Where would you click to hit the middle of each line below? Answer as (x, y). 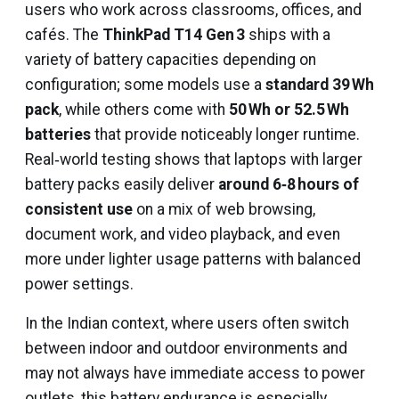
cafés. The (64, 35)
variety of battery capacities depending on (171, 60)
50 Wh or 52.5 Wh (289, 110)
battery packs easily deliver (122, 184)
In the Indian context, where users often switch (187, 323)
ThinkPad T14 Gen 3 (174, 35)
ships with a (288, 35)
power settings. (79, 284)
